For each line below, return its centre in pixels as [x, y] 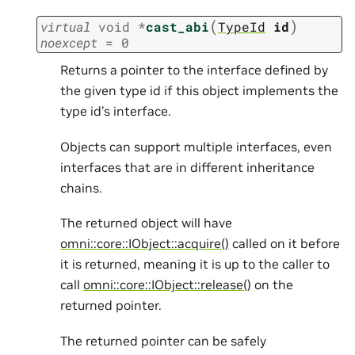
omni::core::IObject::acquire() [145, 244]
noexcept [69, 42]
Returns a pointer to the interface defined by [194, 70]
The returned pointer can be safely [163, 340]
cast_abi [177, 26]
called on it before [284, 244]
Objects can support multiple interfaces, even [196, 146]
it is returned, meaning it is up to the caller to [195, 264]
